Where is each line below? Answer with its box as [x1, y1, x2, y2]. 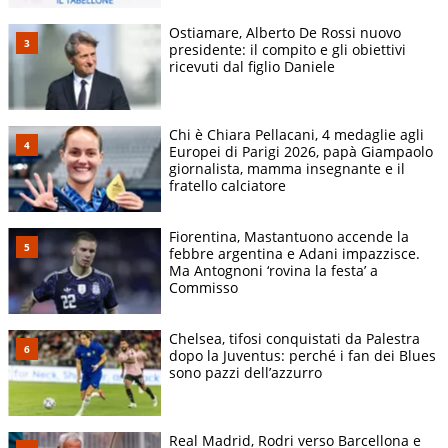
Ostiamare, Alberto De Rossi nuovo [169, 22, 401, 42]
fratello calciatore [169, 175, 286, 195]
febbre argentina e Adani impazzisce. [169, 243, 420, 263]
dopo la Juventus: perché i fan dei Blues [169, 346, 436, 365]
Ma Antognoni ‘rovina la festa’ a [169, 260, 378, 280]
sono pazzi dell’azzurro [169, 363, 322, 382]
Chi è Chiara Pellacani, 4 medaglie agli [169, 124, 424, 144]
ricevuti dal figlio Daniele [169, 56, 335, 76]
